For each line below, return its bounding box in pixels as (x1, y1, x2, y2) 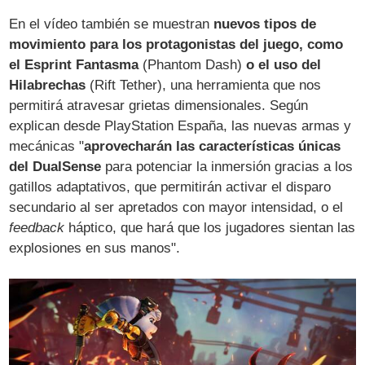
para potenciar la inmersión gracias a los (101, 158, 354, 174)
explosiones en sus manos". (9, 240, 181, 256)
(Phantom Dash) (139, 56, 247, 73)
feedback (9, 219, 65, 235)
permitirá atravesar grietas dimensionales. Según (9, 97, 309, 113)
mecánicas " (9, 138, 85, 154)
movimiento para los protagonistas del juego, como (9, 36, 344, 52)
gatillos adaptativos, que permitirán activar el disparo (9, 178, 332, 195)
